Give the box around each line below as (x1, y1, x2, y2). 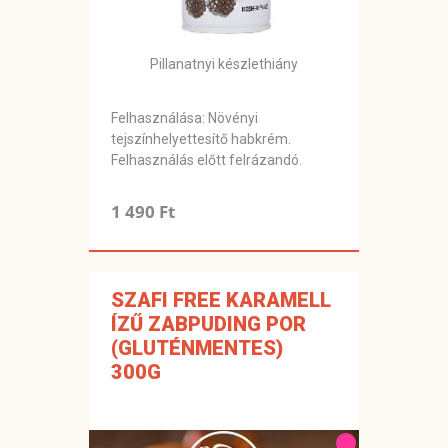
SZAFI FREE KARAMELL (111, 288, 331, 313)
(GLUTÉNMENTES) (111, 336, 283, 361)
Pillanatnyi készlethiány (150, 56, 298, 73)
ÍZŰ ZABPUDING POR (111, 312, 306, 337)
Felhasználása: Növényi (111, 110, 258, 127)
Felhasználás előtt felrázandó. (111, 152, 302, 169)
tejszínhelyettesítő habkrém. (111, 131, 291, 148)
